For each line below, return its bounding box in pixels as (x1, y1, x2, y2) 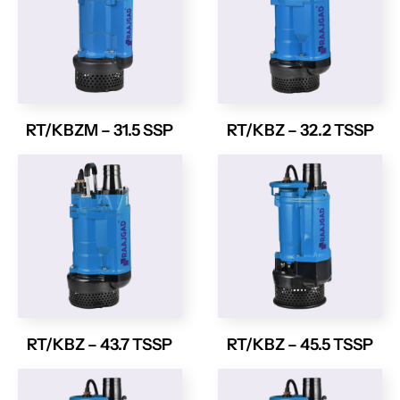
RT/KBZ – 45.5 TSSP (227, 335, 374, 355)
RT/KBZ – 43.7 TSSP (27, 335, 173, 355)
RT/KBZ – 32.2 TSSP (226, 120, 374, 140)
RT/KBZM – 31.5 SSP (26, 120, 174, 140)
